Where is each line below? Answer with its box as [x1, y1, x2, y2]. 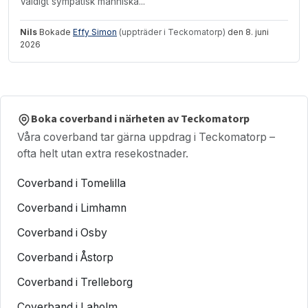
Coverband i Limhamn [17, 201, 126, 214]
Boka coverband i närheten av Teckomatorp [31, 111, 250, 127]
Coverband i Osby [17, 225, 107, 239]
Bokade [37, 26, 73, 37]
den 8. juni [225, 26, 269, 37]
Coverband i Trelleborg [17, 275, 133, 289]
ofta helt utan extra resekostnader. [17, 146, 188, 160]
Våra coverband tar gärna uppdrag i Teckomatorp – [17, 130, 275, 144]
